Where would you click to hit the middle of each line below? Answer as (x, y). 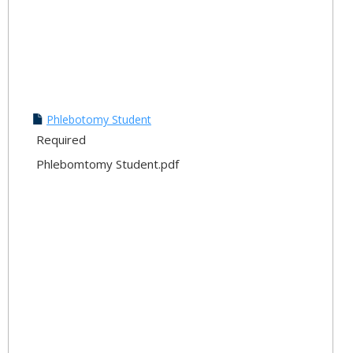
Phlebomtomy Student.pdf (108, 164)
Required (61, 139)
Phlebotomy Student (99, 119)
